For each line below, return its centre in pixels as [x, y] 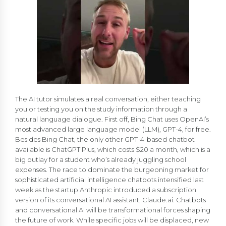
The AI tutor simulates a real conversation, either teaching [108, 99]
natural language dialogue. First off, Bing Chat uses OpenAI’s [112, 119]
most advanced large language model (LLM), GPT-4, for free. [113, 129]
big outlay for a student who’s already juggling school [101, 159]
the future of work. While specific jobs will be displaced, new [112, 220]
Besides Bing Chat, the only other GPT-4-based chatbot [105, 139]
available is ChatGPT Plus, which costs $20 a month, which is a [113, 149]
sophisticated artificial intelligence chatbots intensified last [109, 179]
